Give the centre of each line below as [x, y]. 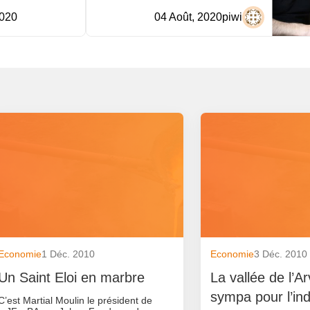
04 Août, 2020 [189, 17]
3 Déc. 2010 [281, 254]
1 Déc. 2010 [69, 254]
